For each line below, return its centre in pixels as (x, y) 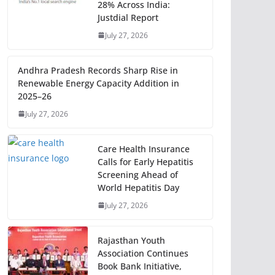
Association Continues (143, 253)
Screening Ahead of (138, 174)
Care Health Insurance (144, 149)
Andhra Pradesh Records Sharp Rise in (98, 70)
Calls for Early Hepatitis (145, 161)
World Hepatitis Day (138, 187)
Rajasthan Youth (131, 240)
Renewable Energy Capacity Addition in (99, 83)
